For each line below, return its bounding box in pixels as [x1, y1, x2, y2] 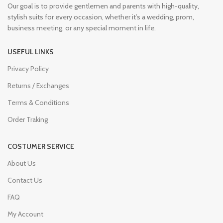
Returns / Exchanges [7, 81, 69, 90]
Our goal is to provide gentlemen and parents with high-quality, [7, 1, 199, 10]
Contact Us [7, 175, 42, 185]
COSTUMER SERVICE [7, 141, 74, 151]
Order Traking [7, 114, 48, 124]
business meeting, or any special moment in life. [7, 23, 156, 32]
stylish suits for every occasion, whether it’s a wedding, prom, [7, 12, 194, 21]
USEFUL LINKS [7, 47, 54, 56]
